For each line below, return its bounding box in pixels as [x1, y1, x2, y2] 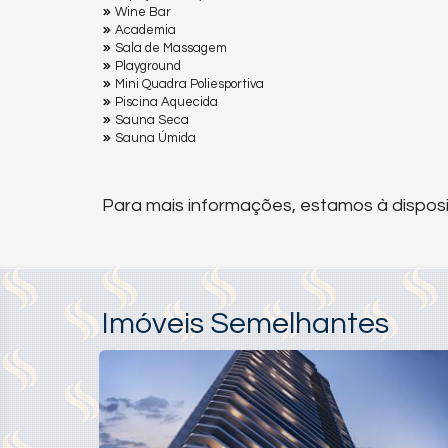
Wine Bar [115, 5, 171, 20]
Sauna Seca [115, 113, 189, 128]
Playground [115, 59, 181, 74]
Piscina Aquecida [115, 95, 218, 110]
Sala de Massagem [115, 41, 227, 56]
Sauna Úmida [115, 131, 196, 146]
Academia [115, 23, 176, 38]
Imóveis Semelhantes [102, 308, 389, 340]
